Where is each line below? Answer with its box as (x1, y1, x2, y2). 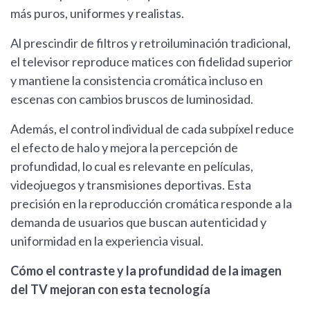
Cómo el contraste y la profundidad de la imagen (10, 262, 282, 278)
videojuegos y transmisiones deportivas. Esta (10, 176, 251, 192)
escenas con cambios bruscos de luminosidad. (10, 91, 253, 107)
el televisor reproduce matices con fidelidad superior (10, 53, 293, 69)
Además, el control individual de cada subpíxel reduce (10, 120, 294, 136)
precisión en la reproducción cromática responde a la (10, 195, 292, 211)
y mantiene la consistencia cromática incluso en (10, 72, 263, 88)
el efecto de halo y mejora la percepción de (10, 139, 238, 155)
